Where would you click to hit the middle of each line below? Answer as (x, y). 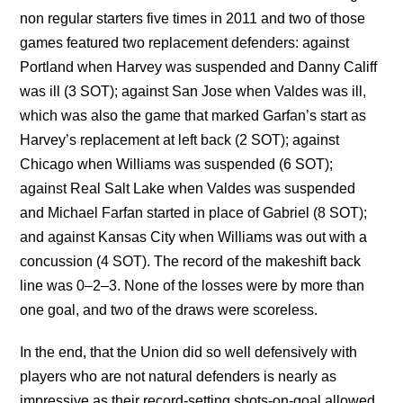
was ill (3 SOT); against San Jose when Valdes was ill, (193, 92)
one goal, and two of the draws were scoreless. (169, 310)
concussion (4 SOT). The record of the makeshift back (191, 262)
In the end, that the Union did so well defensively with (189, 353)
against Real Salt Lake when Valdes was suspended (188, 189)
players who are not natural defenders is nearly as (179, 377)
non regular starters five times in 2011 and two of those (193, 19)
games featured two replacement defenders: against (185, 43)
